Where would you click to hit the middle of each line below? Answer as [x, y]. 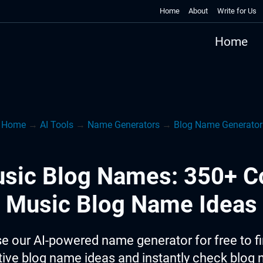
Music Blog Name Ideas [131, 205]
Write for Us [237, 11]
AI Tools [56, 125]
